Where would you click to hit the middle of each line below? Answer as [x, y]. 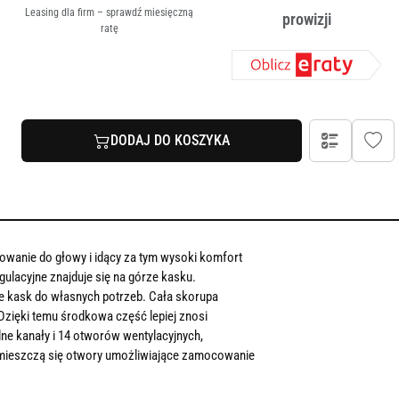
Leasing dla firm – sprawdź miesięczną [110, 13]
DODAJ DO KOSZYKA [170, 140]
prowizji [306, 20]
